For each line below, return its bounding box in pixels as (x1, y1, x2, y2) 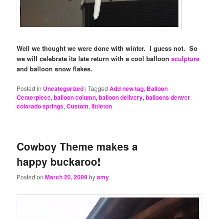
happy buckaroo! (17, 154, 101, 169)
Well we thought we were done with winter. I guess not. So (17, 44, 198, 53)
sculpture (171, 54, 200, 64)
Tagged (88, 84, 109, 93)
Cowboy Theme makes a (17, 139, 138, 154)
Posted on (17, 172, 45, 181)
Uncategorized (43, 84, 84, 93)
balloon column (54, 93, 96, 102)
